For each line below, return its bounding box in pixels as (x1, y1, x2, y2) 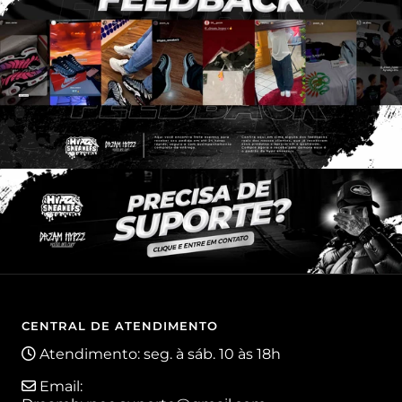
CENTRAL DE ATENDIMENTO (22, 318, 218, 333)
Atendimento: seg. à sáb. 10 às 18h (36, 345, 281, 363)
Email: (36, 377, 83, 395)
